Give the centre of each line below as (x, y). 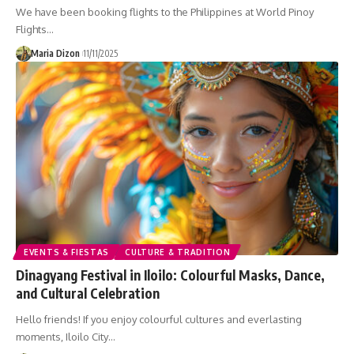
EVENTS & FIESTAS (67, 252)
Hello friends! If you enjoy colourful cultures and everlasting (159, 319)
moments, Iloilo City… (66, 336)
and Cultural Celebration (88, 293)
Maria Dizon (55, 53)
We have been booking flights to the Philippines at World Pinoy (165, 11)
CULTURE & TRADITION (178, 252)
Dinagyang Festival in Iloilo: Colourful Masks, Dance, (170, 275)
